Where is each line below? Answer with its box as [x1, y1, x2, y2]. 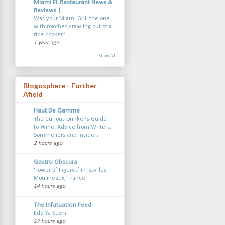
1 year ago [33, 40, 59, 46]
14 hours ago [33, 183, 65, 189]
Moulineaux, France [33, 175, 85, 181]
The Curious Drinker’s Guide [33, 116, 107, 122]
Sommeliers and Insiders [33, 132, 99, 138]
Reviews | [33, 7, 61, 14]
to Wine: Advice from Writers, [33, 124, 111, 130]
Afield [23, 90, 43, 99]
